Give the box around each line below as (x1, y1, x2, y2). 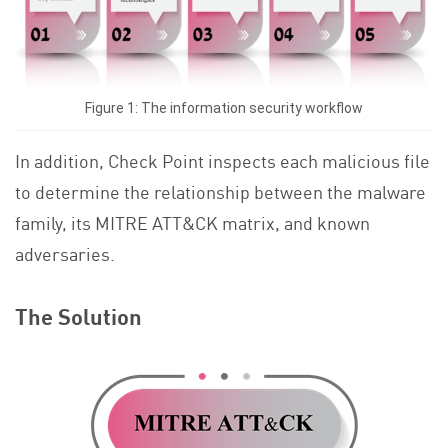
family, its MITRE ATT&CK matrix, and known (15, 209, 370, 236)
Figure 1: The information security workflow (85, 99, 363, 116)
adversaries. (15, 240, 115, 267)
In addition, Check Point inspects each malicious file (15, 147, 430, 174)
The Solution (15, 300, 142, 333)
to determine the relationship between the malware (15, 178, 426, 205)
